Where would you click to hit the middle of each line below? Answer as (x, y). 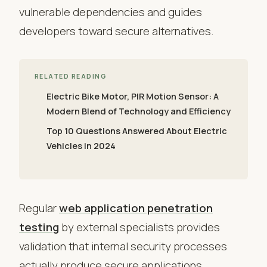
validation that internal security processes (123, 246)
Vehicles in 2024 (81, 145)
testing (39, 227)
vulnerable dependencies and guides (111, 12)
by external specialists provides (139, 227)
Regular (39, 208)
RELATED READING (71, 77)
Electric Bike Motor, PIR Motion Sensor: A (133, 97)
